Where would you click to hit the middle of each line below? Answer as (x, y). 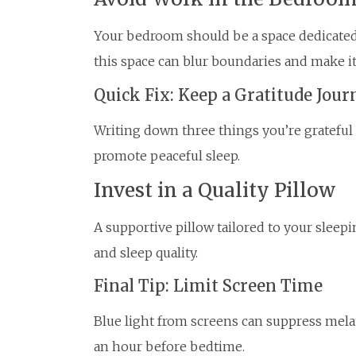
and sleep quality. (146, 253)
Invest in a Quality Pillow (215, 190)
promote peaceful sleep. (167, 155)
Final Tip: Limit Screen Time (208, 286)
